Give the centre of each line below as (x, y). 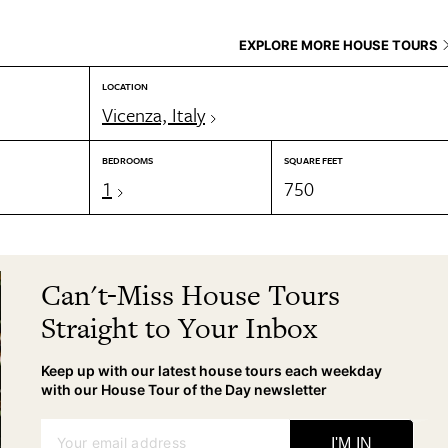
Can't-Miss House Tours (191, 295)
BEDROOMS (127, 160)
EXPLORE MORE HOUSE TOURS (338, 45)
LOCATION (125, 86)
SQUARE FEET (313, 160)
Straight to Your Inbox (179, 328)
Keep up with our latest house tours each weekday (212, 370)
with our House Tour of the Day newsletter (184, 389)
